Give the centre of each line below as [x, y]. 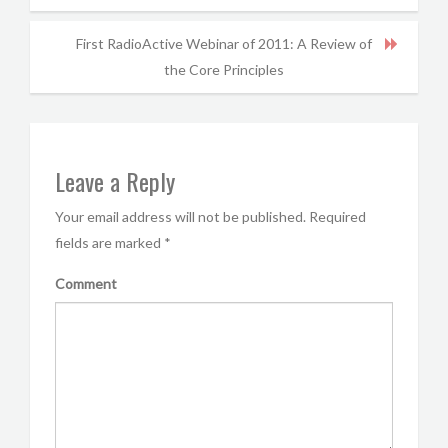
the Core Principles [224, 69]
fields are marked [109, 242]
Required [337, 216]
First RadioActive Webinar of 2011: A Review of [224, 43]
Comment [86, 283]
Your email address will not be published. [180, 216]
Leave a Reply [115, 181]
